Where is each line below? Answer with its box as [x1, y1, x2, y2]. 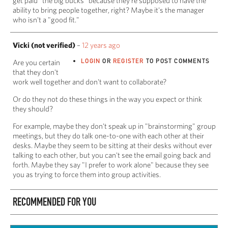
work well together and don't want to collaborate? [13, 77, 166, 86]
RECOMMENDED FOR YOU [13, 194, 96, 209]
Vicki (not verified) [13, 40, 75, 49]
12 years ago [82, 40, 120, 49]
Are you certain [13, 58, 60, 67]
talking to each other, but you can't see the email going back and [13, 150, 211, 159]
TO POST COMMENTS [144, 56, 210, 65]
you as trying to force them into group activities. [13, 169, 161, 179]
